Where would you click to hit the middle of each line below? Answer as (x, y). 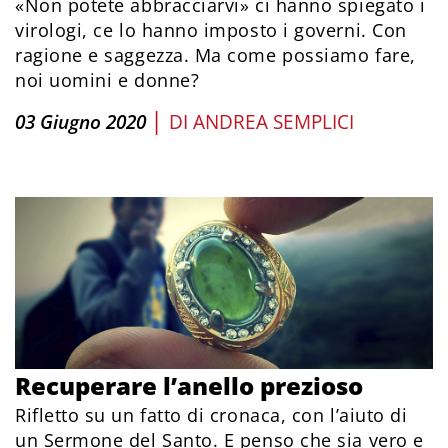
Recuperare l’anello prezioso (189, 385)
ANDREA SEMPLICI (273, 122)
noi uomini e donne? (107, 80)
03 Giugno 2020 (80, 122)
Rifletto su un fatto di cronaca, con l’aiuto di (211, 414)
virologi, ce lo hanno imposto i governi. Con (211, 30)
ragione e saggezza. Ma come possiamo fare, (215, 55)
